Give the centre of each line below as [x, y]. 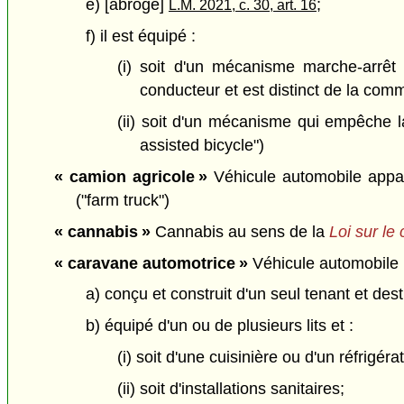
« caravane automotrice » [151, 263]
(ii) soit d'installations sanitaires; [231, 388]
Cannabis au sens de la [239, 231]
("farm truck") [123, 200]
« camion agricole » [131, 176]
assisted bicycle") [202, 146]
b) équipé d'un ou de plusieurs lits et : [219, 326]
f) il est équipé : [140, 36]
